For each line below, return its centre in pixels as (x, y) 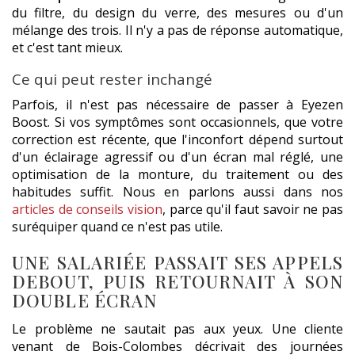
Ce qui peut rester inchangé (112, 79)
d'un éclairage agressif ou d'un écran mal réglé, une (177, 157)
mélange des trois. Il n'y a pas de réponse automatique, (177, 30)
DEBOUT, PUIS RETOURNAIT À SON (177, 282)
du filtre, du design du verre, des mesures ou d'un (177, 12)
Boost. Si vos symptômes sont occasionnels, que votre (177, 122)
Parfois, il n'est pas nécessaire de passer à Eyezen (177, 105)
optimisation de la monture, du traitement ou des (177, 175)
